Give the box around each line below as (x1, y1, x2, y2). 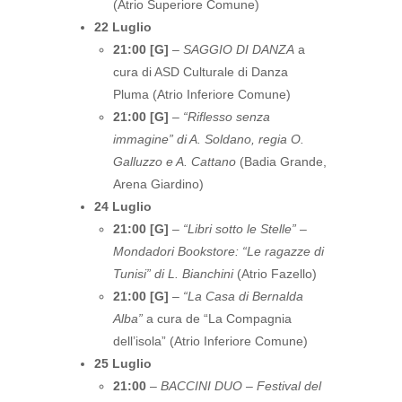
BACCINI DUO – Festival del (161, 379, 321, 393)
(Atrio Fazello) (233, 267, 317, 281)
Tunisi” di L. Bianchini (113, 267, 233, 281)
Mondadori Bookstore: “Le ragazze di (113, 244, 324, 258)
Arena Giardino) (113, 177, 204, 191)
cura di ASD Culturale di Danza (113, 65, 288, 79)
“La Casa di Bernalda (183, 289, 303, 303)
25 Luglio (94, 356, 152, 371)
